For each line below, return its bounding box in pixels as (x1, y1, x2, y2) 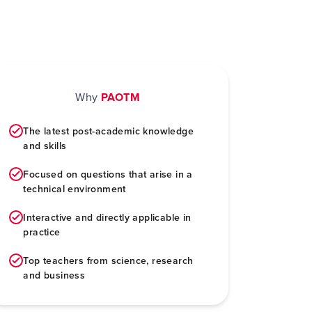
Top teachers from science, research (23, 253, 194, 268)
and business (23, 268, 86, 283)
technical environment (23, 182, 126, 196)
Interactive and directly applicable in (23, 210, 192, 225)
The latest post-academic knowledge (23, 124, 194, 139)
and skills (23, 139, 67, 153)
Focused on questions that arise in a (23, 167, 193, 182)
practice (23, 225, 61, 240)
